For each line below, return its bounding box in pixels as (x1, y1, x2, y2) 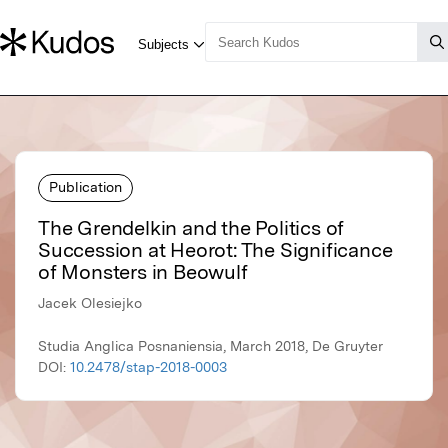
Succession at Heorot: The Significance (38, 238, 393, 263)
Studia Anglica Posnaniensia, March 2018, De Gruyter (38, 338, 383, 355)
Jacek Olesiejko (38, 295, 142, 312)
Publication (49, 178, 122, 195)
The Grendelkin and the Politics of (38, 216, 345, 241)
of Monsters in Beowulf (38, 260, 248, 285)
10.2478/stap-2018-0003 (70, 359, 227, 376)
